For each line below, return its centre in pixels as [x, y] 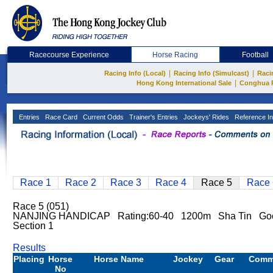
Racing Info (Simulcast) [211, 73]
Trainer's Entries [153, 117]
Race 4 [171, 183]
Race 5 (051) [41, 206]
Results [29, 248]
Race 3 [126, 183]
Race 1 [36, 183]
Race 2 [81, 183]
